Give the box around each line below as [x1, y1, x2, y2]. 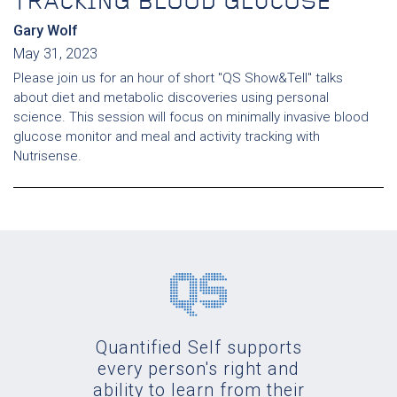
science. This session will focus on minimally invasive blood [13, 109, 369, 126]
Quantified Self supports [95, 338, 302, 359]
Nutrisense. [13, 148, 82, 165]
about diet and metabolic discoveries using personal [13, 90, 329, 106]
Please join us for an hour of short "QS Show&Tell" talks [13, 70, 343, 87]
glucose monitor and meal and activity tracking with [13, 128, 320, 145]
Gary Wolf [13, 22, 78, 40]
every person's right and [97, 359, 300, 380]
